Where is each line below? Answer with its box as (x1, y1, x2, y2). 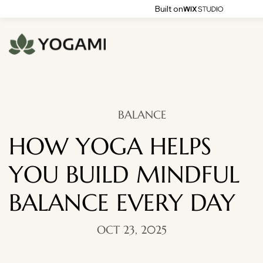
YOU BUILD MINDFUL (9, 159, 240, 189)
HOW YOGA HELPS (9, 131, 211, 161)
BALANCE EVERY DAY (9, 187, 235, 217)
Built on (154, 4, 183, 14)
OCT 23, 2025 (96, 222, 167, 237)
